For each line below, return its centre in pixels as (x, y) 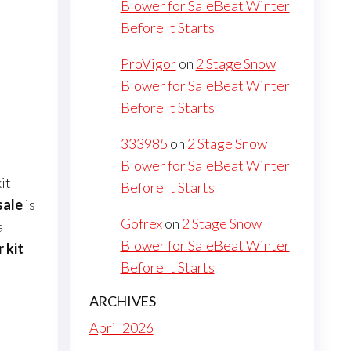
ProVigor (148, 64)
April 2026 (121, 328)
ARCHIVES (122, 301)
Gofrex (141, 224)
